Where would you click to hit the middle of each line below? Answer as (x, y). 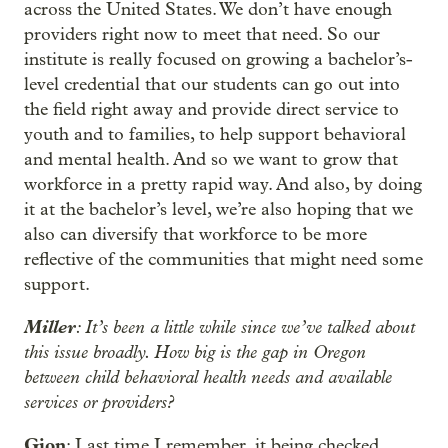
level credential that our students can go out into (212, 84)
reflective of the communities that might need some (223, 259)
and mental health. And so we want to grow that (211, 159)
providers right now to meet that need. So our (202, 34)
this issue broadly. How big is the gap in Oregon (195, 352)
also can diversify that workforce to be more (195, 234)
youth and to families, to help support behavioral (215, 134)
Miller (50, 327)
